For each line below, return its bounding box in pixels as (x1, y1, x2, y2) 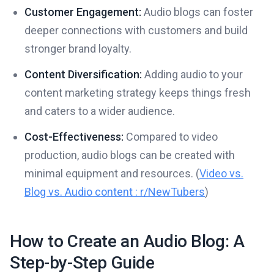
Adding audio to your (142, 68, 243, 81)
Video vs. (199, 167, 243, 180)
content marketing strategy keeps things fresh (24, 86, 251, 99)
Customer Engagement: (24, 6, 141, 18)
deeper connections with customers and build (24, 24, 248, 37)
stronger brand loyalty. (24, 42, 131, 55)
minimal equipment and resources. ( (24, 167, 199, 180)
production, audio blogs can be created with (24, 149, 235, 161)
